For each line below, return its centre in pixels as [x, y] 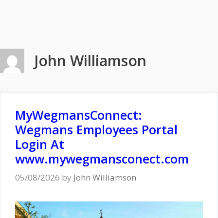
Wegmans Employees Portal [96, 129]
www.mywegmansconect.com [102, 159]
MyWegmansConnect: [79, 115]
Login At [40, 144]
